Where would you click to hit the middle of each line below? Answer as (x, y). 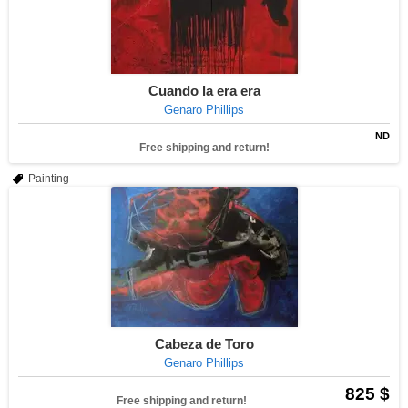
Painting (49, 178)
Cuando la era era (204, 91)
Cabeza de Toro (204, 344)
